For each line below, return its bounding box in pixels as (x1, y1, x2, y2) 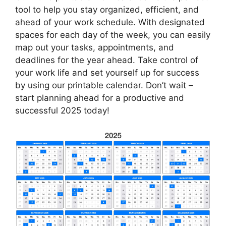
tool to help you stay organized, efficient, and (15, 5, 199, 15)
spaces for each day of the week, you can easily (15, 30, 210, 40)
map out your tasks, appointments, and (15, 42, 174, 53)
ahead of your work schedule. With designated (15, 17, 205, 28)
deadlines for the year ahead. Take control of (15, 55, 198, 66)
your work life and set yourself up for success (15, 68, 199, 78)
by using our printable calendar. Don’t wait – (15, 80, 193, 91)
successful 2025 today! (15, 105, 109, 116)
